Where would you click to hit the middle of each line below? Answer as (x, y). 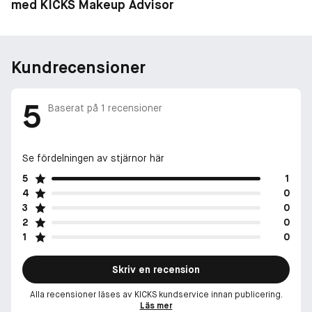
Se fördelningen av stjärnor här (93, 158)
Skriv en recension (156, 269)
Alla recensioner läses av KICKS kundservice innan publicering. (156, 294)
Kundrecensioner (78, 67)
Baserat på (75, 108)
